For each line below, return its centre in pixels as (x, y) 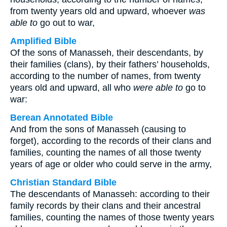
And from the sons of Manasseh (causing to (98, 129)
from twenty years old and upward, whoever (100, 11)
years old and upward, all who (72, 88)
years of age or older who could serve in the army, (111, 164)
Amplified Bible (43, 41)
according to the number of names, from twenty (105, 76)
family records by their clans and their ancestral (105, 206)
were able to (158, 88)
